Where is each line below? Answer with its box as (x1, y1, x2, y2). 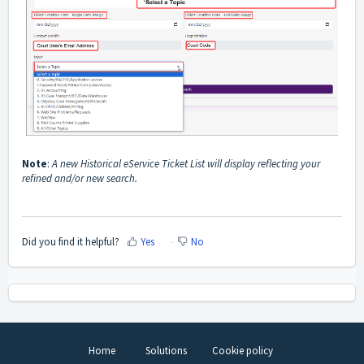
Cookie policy (211, 344, 273, 358)
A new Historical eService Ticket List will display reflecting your (52, 156, 320, 171)
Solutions (145, 344, 187, 358)
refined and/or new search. (22, 171, 137, 185)
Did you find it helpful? (22, 234, 119, 249)
